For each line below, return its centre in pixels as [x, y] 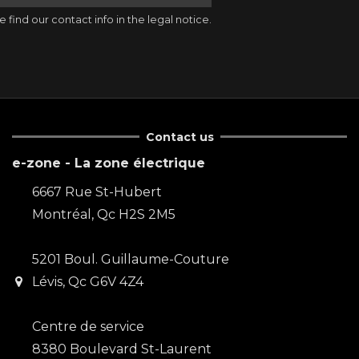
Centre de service [88, 326]
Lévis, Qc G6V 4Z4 [87, 281]
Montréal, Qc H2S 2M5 [103, 214]
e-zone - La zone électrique [109, 163]
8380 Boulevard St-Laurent [121, 349]
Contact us [179, 137]
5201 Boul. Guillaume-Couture [130, 259]
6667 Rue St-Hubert [97, 192]
